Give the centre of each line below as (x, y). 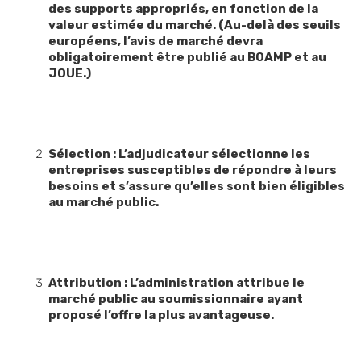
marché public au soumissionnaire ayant (176, 299)
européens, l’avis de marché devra (156, 41)
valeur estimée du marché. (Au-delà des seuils (195, 25)
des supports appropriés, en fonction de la (183, 9)
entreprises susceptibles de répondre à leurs (193, 170)
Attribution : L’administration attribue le (176, 283)
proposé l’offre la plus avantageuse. (164, 315)
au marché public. (104, 203)
